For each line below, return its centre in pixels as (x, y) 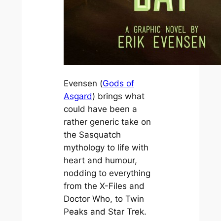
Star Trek (126, 211)
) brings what (118, 96)
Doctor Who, (88, 199)
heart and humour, (100, 160)
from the (81, 186)
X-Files (113, 186)
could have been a (100, 109)
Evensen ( (83, 83)
